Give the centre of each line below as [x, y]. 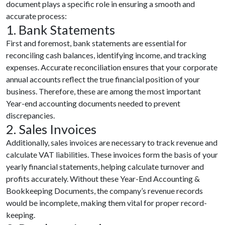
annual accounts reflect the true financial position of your [103, 79]
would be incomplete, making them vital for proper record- [106, 202]
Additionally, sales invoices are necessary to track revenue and [112, 142]
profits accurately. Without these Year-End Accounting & [103, 178]
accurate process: [36, 16]
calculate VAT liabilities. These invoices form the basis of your [112, 154]
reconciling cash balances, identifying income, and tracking [106, 55]
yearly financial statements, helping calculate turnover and [105, 166]
